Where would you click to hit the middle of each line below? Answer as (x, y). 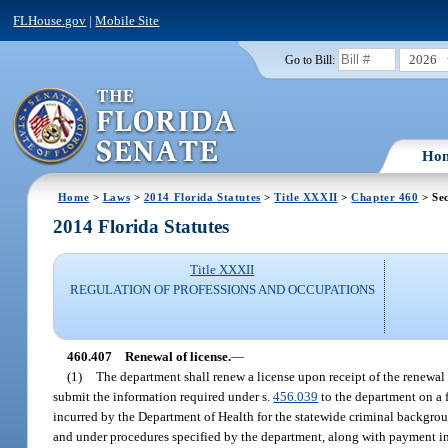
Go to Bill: (309, 59)
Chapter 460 (385, 196)
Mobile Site (127, 20)
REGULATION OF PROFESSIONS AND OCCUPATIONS (222, 290)
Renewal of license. (177, 356)
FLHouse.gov (50, 20)
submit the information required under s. (163, 396)
